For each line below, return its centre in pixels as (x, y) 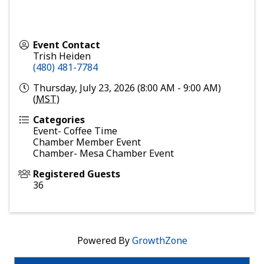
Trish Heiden (62, 56)
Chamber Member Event (87, 142)
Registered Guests (77, 174)
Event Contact (67, 45)
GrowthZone (159, 241)
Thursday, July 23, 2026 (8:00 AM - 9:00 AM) (127, 88)
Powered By (104, 241)
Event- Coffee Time (75, 131)
